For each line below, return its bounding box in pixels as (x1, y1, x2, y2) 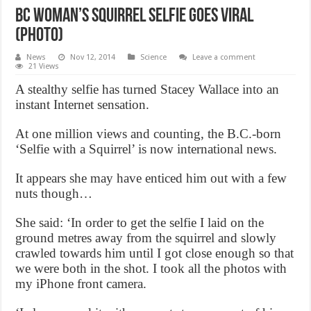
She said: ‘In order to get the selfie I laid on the (15, 215, 264, 230)
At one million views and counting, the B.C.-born (15, 126, 282, 141)
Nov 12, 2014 (70, 52, 116, 62)
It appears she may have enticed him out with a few (15, 170, 287, 185)
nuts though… (15, 185, 93, 201)
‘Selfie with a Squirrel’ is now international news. (15, 141, 278, 156)
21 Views (28, 61, 60, 71)
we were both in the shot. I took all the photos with (15, 260, 287, 276)
